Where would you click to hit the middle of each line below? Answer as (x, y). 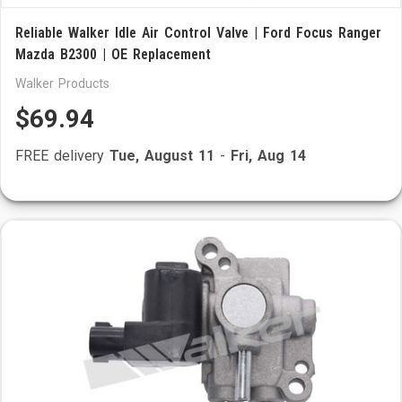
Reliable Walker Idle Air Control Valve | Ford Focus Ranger (198, 33)
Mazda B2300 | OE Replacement (113, 54)
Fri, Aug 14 (268, 156)
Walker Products (62, 83)
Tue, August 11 (162, 156)
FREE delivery (62, 156)
